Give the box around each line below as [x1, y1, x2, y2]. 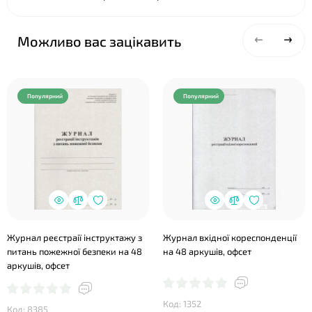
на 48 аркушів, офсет [163, 246, 251, 257]
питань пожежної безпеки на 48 [7, 246, 142, 257]
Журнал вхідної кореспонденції [163, 232, 297, 243]
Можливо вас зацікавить [17, 33, 181, 49]
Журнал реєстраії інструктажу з [7, 232, 142, 243]
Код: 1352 [163, 298, 201, 309]
